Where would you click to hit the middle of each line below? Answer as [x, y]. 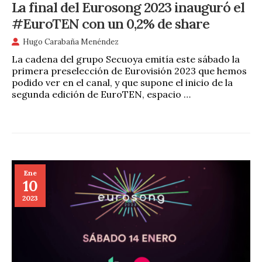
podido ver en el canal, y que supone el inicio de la [122, 82]
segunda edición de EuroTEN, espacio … [101, 94]
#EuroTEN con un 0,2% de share [111, 23]
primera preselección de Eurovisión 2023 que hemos [129, 70]
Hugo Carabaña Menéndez [71, 42]
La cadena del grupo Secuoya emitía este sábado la [126, 59]
